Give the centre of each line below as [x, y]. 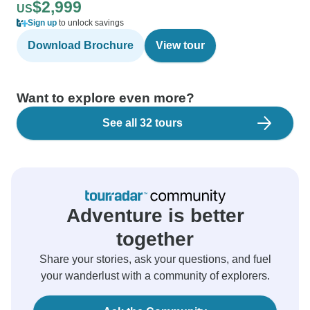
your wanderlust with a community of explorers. [155, 276]
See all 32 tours [143, 123]
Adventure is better [155, 216]
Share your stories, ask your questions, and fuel [155, 259]
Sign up [42, 23]
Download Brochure [81, 45]
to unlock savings [90, 23]
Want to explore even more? [106, 98]
